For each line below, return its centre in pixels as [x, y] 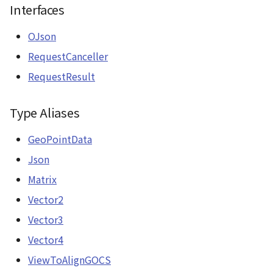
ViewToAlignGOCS [69, 260]
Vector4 [46, 239]
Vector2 [46, 199]
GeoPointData [60, 139]
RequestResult [62, 76]
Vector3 [46, 219]
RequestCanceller [68, 56]
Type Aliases [45, 112]
